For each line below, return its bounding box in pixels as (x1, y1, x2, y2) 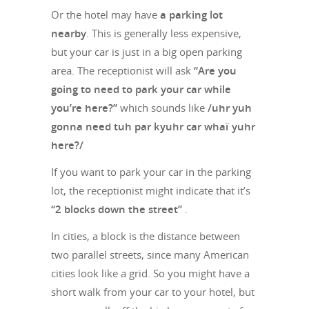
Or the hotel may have (51, 7, 157, 21)
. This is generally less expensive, (86, 26, 241, 40)
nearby (51, 26, 86, 40)
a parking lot (157, 7, 223, 21)
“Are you (194, 63, 237, 77)
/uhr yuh (208, 100, 252, 114)
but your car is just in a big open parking (51, 44, 242, 59)
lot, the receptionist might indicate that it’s (51, 183, 250, 197)
